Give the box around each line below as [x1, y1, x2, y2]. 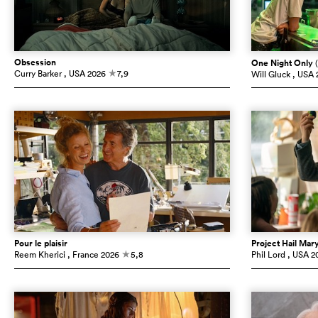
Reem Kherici [14, 248, 65, 261]
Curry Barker [14, 67, 62, 79]
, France [67, 248, 99, 261]
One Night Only [251, 56, 315, 70]
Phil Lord [251, 248, 285, 261]
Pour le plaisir [14, 236, 67, 250]
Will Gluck [251, 67, 290, 80]
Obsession [14, 55, 56, 69]
